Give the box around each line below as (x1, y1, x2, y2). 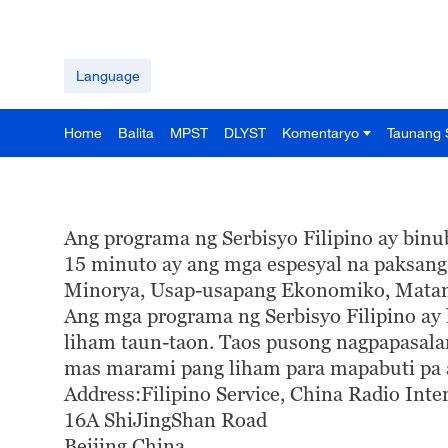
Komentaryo (282, 124, 359, 141)
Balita (118, 124, 154, 141)
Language (75, 67, 140, 84)
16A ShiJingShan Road (64, 408, 267, 432)
